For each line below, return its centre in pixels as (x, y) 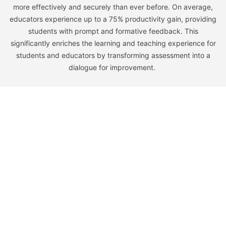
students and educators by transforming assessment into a (113, 55)
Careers (133, 173)
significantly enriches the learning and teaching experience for (113, 43)
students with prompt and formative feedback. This (113, 31)
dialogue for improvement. (113, 68)
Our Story (136, 147)
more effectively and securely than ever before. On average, (113, 7)
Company (137, 128)
